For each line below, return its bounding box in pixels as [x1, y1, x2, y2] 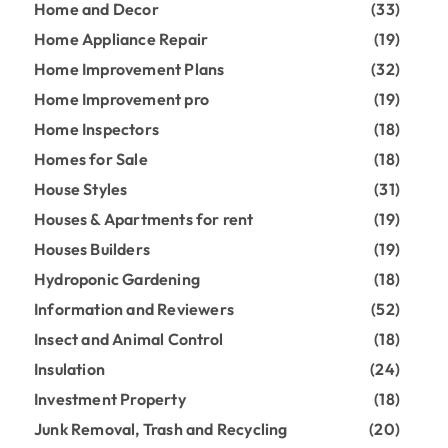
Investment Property [34, 388, 186, 409]
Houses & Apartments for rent [34, 208, 254, 229]
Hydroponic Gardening [34, 268, 200, 289]
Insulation [34, 358, 105, 379]
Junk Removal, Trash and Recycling [34, 418, 288, 439]
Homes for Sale [34, 148, 148, 169]
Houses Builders [34, 238, 150, 259]
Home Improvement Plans [34, 58, 225, 79]
